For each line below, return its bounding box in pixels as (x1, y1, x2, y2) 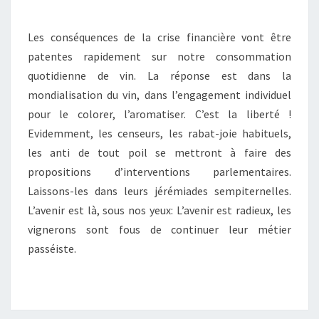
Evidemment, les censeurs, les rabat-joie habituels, (28, 126, 291, 141)
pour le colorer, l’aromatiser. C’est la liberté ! (28, 107, 291, 122)
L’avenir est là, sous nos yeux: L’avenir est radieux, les (28, 203, 291, 218)
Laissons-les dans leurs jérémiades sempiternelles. (28, 184, 291, 199)
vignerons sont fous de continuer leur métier (28, 222, 291, 237)
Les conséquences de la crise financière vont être (28, 30, 291, 45)
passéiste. (28, 241, 76, 256)
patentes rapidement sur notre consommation (28, 49, 291, 64)
